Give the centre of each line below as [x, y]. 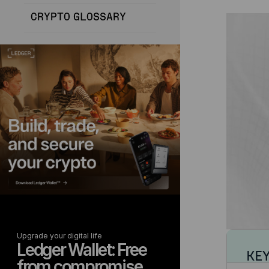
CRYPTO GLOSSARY [78, 17]
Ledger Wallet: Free [82, 250]
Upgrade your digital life [59, 236]
